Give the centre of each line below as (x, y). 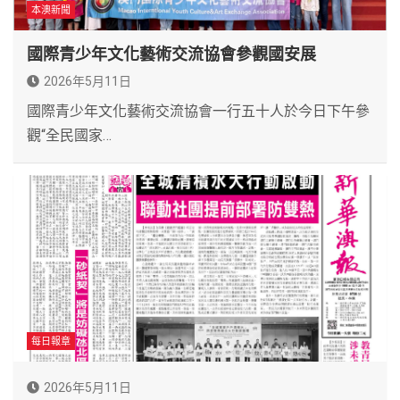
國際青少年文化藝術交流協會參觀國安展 (171, 54)
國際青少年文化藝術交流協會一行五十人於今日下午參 (198, 111)
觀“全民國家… (69, 135)
